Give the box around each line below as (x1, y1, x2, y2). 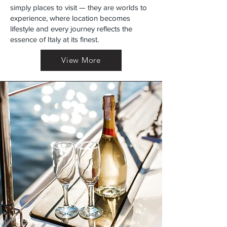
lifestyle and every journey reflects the (10, 24, 132, 33)
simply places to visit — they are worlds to (10, 3, 147, 12)
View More (61, 55, 101, 65)
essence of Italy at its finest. (10, 34, 99, 44)
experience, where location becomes (10, 13, 130, 22)
